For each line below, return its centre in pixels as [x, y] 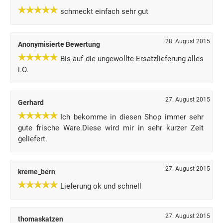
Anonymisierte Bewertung [59, 44]
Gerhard [31, 103]
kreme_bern [37, 172]
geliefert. [33, 139]
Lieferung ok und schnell [101, 186]
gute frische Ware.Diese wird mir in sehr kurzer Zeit [111, 128]
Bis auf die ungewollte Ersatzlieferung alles [132, 59]
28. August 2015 [188, 41]
